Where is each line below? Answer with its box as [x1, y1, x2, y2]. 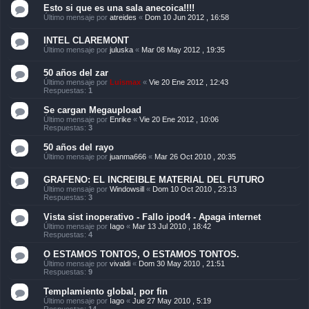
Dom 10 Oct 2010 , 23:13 [152, 184, 237, 193]
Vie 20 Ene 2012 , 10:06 [139, 114, 219, 123]
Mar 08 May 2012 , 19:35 [141, 45, 225, 54]
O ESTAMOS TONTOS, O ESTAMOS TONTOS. [43, 248, 239, 259]
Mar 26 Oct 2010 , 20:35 [154, 152, 236, 161]
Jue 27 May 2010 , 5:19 [132, 296, 211, 305]
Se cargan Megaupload [43, 104, 141, 115]
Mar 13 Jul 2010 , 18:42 [132, 221, 211, 230]
